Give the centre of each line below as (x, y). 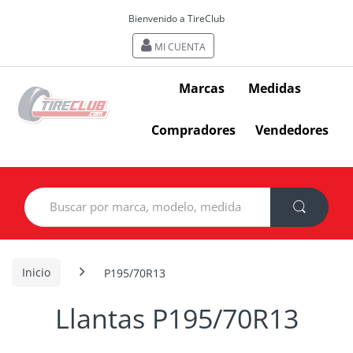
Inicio (36, 273)
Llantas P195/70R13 (176, 318)
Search (42, 193)
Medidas (275, 88)
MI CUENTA (178, 47)
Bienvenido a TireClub (176, 19)
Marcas (202, 88)
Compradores (193, 130)
